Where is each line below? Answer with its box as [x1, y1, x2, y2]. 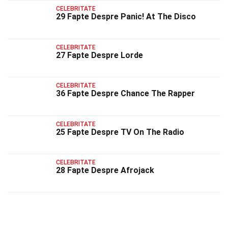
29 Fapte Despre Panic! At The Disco [56, 12, 196, 22]
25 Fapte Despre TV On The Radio [56, 127, 184, 137]
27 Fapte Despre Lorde [56, 50, 143, 60]
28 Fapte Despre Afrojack [56, 165, 154, 175]
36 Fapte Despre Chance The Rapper [56, 89, 195, 99]
